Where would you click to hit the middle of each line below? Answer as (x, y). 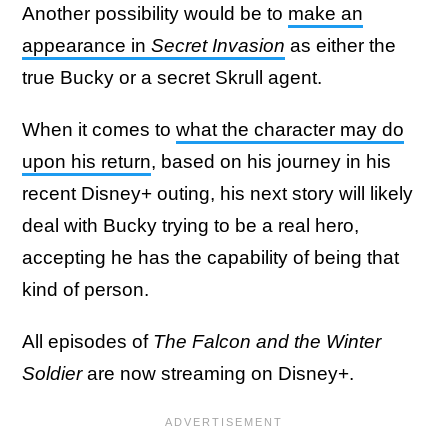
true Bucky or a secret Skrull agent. (172, 78)
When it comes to (99, 130)
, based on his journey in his (271, 162)
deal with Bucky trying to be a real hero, (190, 226)
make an (325, 14)
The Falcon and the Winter (267, 342)
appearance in (86, 46)
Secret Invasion (218, 46)
